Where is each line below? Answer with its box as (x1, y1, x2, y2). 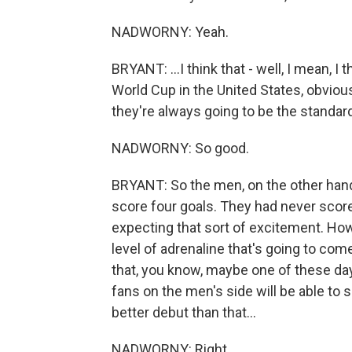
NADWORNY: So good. (112, 140, 249, 156)
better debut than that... (112, 304, 256, 321)
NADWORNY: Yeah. (112, 24, 229, 40)
